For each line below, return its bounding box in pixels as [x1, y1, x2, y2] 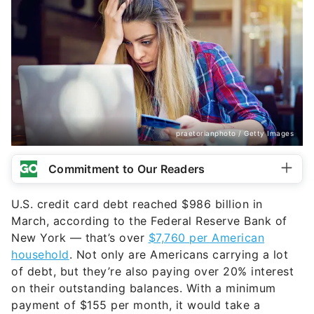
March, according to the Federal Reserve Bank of [11, 214, 287, 228]
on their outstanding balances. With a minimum [11, 281, 276, 296]
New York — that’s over [11, 231, 149, 245]
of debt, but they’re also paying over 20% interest [11, 264, 294, 279]
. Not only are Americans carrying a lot [69, 247, 288, 262]
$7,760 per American [148, 231, 264, 245]
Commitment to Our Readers [48, 162, 205, 177]
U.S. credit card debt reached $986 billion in [11, 197, 263, 212]
